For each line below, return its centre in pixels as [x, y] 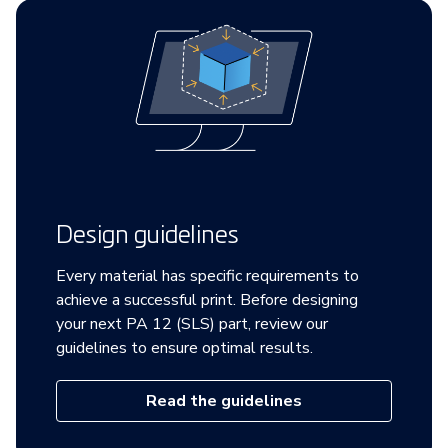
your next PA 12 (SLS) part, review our [192, 323]
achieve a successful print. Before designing [207, 299]
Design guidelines [147, 233]
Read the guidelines [223, 400]
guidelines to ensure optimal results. [184, 347]
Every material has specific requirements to [207, 275]
